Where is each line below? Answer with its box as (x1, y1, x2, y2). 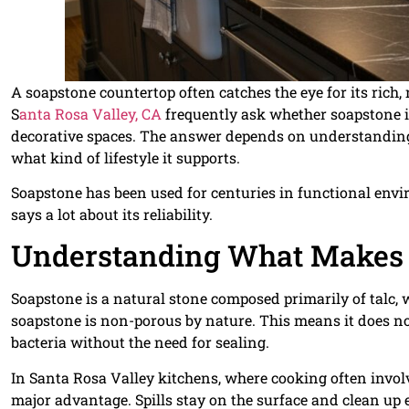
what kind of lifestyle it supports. (11, 147, 240, 167)
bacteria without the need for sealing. (11, 332, 269, 352)
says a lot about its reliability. (11, 204, 213, 225)
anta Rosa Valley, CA (19, 103, 162, 123)
